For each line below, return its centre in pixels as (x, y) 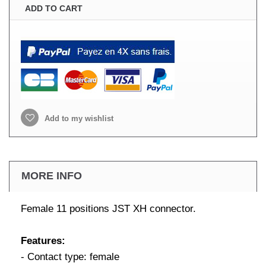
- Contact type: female (70, 257)
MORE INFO (52, 176)
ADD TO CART (54, 8)
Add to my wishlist (78, 118)
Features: (43, 241)
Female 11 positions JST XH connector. (108, 209)
